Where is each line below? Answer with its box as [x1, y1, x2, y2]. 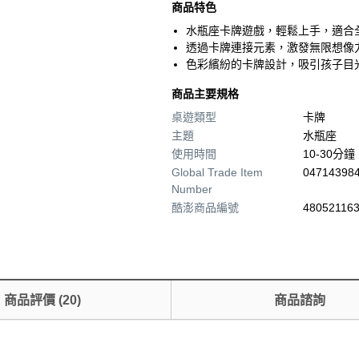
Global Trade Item [171, 166, 263, 179]
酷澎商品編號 [171, 201, 239, 214]
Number [171, 183, 212, 196]
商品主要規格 [171, 87, 239, 100]
